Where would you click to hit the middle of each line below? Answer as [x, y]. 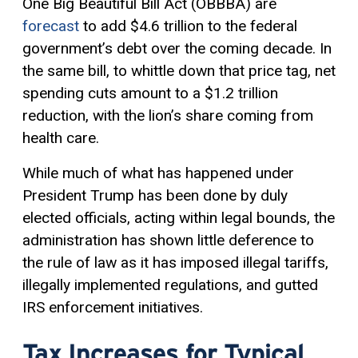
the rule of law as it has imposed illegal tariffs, [175, 263]
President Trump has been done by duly [155, 196]
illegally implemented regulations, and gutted [170, 285]
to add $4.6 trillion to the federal [188, 26]
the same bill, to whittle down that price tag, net [179, 71]
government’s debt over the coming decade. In [177, 49]
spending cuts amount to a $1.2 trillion [150, 93]
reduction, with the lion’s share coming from [168, 116]
